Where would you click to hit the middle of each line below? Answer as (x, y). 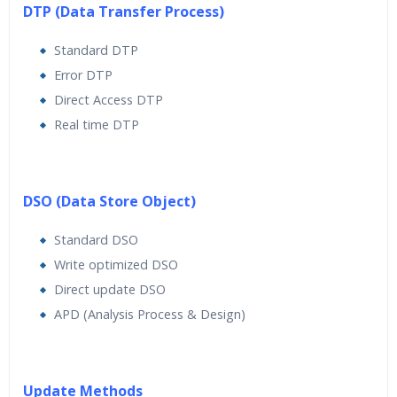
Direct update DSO (110, 289)
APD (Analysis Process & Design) (150, 314)
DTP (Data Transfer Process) (124, 12)
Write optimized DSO (116, 265)
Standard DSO (96, 240)
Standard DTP (96, 50)
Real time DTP (97, 125)
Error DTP (83, 75)
